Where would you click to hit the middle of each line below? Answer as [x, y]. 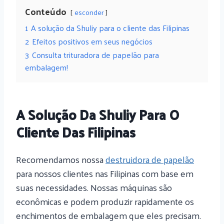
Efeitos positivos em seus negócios [92, 41]
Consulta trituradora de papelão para [95, 55]
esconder [89, 12]
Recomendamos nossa [61, 159]
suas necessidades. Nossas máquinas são [94, 187]
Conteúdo [46, 11]
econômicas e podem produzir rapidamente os [105, 201]
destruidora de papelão [150, 159]
